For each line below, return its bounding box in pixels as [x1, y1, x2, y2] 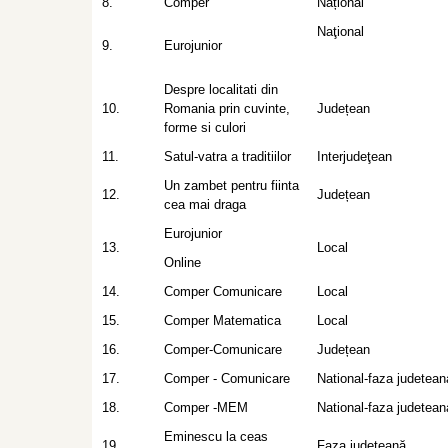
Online [164, 255, 201, 270]
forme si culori [164, 120, 246, 135]
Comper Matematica [164, 313, 281, 328]
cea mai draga [164, 197, 246, 212]
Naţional [317, 24, 364, 39]
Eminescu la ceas [164, 429, 268, 444]
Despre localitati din [164, 82, 278, 97]
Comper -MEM [164, 400, 248, 415]
